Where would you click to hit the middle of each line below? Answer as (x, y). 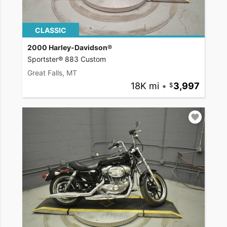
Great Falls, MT (52, 73)
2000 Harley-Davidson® (70, 48)
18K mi (145, 86)
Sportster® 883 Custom (67, 59)
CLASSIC (51, 30)
